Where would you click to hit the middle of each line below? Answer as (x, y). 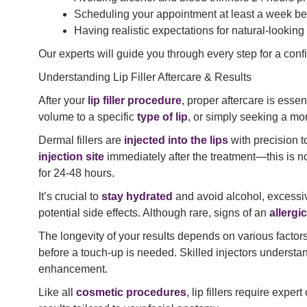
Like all (57, 293)
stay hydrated (137, 197)
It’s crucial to (70, 197)
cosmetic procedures (131, 293)
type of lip (162, 117)
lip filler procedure (135, 101)
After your (63, 101)
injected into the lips (176, 140)
